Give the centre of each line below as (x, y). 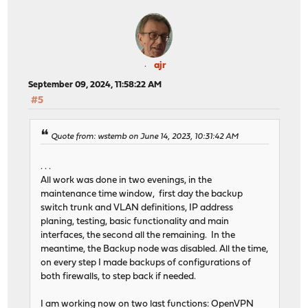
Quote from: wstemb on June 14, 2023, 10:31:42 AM (145, 137)
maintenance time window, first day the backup (142, 195)
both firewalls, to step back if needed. (119, 277)
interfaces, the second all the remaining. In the (138, 236)
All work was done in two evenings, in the (126, 181)
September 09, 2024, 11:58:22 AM (95, 85)
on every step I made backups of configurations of (146, 263)
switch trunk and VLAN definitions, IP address (137, 208)
